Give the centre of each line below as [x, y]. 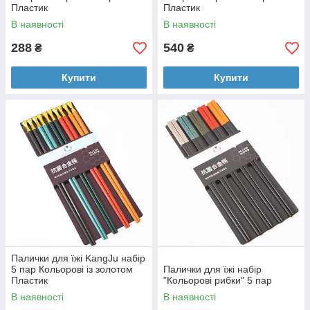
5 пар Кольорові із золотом [72, 269]
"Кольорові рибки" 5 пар [218, 280]
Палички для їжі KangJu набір [78, 258]
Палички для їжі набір [212, 269]
